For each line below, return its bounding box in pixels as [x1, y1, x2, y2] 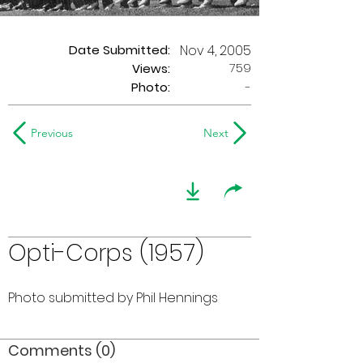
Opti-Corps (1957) [8, 237, 204, 269]
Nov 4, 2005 [180, 41, 251, 60]
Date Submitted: [69, 41, 170, 58]
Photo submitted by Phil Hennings [8, 288, 218, 307]
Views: [132, 60, 170, 77]
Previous [31, 126, 73, 140]
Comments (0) [8, 340, 115, 361]
